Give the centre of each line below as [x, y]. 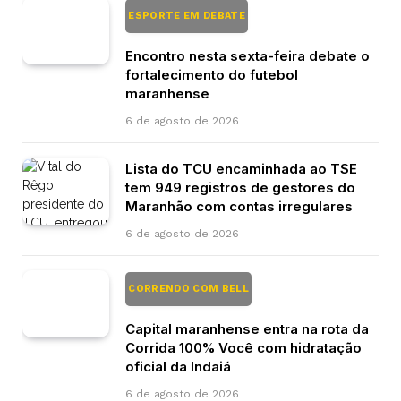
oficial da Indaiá [178, 366]
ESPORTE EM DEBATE [187, 15]
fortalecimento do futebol [212, 74]
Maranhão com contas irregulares [239, 206]
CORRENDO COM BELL [189, 288]
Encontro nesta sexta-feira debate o [247, 55]
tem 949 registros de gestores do [240, 187]
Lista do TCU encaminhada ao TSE [241, 168]
